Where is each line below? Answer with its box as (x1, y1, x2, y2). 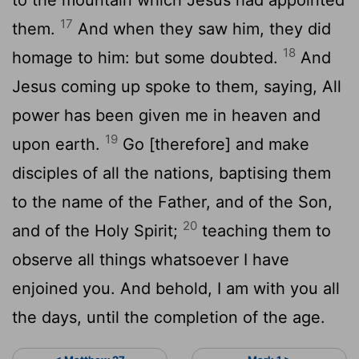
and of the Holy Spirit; (12, 220, 183, 240)
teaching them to (197, 220, 331, 240)
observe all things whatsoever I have (12, 249, 289, 269)
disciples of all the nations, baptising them (12, 163, 331, 183)
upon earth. (12, 134, 105, 154)
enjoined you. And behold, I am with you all (12, 278, 340, 298)
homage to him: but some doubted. (12, 47, 283, 67)
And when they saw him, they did (73, 18, 331, 38)
